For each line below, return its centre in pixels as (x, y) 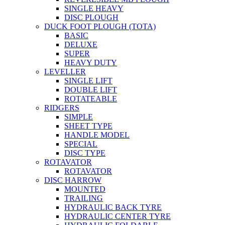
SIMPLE (79, 117)
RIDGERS (62, 108)
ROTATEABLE (91, 99)
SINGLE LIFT (88, 81)
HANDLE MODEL (97, 135)
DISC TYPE (85, 153)
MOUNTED (85, 189)
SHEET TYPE (88, 126)
